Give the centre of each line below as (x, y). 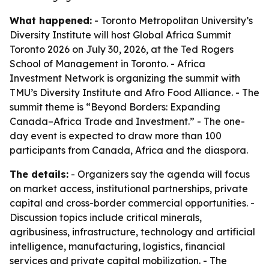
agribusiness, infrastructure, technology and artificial (132, 232)
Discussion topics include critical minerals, (106, 217)
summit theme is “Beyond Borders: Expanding (115, 107)
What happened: (51, 20)
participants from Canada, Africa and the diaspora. (129, 150)
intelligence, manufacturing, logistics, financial (117, 246)
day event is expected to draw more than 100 (116, 136)
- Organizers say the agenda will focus (159, 174)
